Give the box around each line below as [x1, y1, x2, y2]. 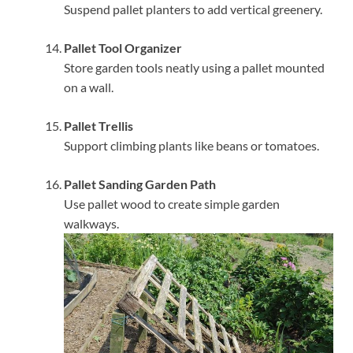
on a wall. [64, 80, 113, 95]
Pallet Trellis [64, 118, 133, 134]
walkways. [64, 216, 119, 232]
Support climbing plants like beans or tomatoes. [64, 138, 319, 154]
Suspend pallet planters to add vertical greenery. [64, 2, 322, 17]
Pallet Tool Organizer [64, 40, 182, 56]
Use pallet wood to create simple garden [64, 196, 280, 212]
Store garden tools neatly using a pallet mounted [64, 60, 325, 76]
